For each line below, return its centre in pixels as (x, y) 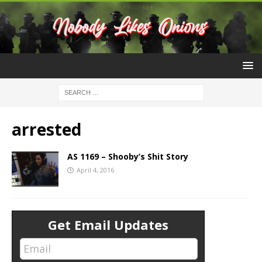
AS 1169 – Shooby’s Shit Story (128, 157)
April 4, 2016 (95, 170)
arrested (46, 130)
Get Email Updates (108, 225)
